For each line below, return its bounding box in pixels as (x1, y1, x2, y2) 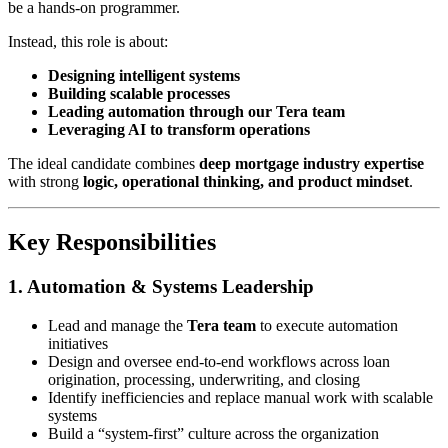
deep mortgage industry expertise (199, 155, 424, 173)
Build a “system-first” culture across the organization (48, 424, 379, 442)
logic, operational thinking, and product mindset (83, 173, 409, 191)
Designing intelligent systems (48, 67, 240, 85)
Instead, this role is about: (8, 33, 168, 51)
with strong (8, 173, 83, 191)
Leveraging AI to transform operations (48, 121, 310, 139)
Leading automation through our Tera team (48, 103, 345, 121)
